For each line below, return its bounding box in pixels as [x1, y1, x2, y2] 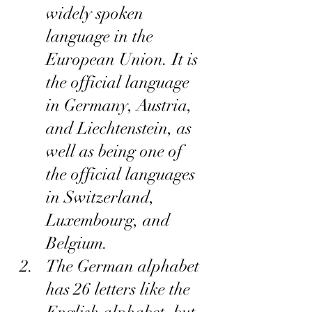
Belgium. [46, 233, 108, 254]
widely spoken [46, 3, 148, 24]
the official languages [46, 164, 199, 185]
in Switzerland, [46, 187, 159, 208]
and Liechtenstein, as [46, 118, 196, 139]
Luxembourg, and [46, 210, 174, 231]
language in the [46, 26, 157, 47]
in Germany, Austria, [46, 95, 196, 116]
